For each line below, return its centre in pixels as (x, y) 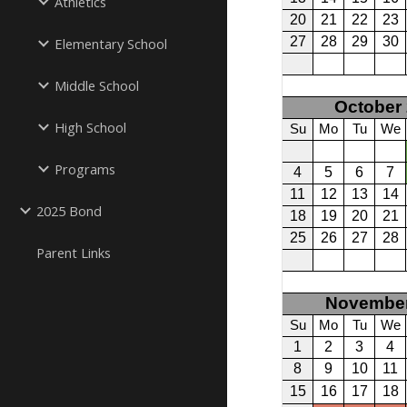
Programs (85, 169)
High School (90, 127)
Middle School (97, 85)
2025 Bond (69, 211)
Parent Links (74, 253)
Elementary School (111, 44)
